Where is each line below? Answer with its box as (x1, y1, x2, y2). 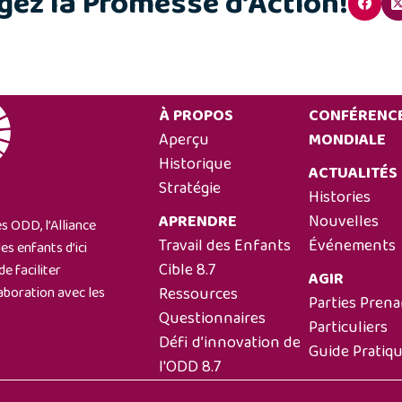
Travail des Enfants (159, 233, 291, 258)
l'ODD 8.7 (159, 354, 221, 380)
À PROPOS (159, 103, 233, 128)
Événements (308, 233, 396, 258)
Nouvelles (308, 209, 379, 234)
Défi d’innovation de (159, 330, 301, 355)
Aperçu (159, 127, 209, 153)
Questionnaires (159, 306, 266, 331)
